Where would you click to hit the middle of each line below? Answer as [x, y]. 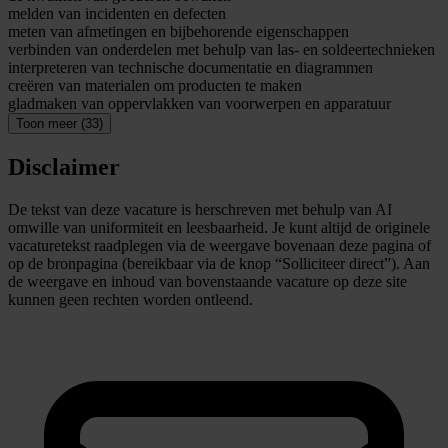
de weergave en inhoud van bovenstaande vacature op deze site [207, 281]
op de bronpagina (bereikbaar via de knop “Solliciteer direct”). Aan [219, 263]
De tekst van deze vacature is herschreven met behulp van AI [200, 209]
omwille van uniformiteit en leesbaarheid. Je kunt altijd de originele [219, 227]
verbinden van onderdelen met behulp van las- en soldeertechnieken [221, 50]
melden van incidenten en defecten [117, 14]
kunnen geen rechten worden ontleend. [130, 299]
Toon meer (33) [59, 124]
